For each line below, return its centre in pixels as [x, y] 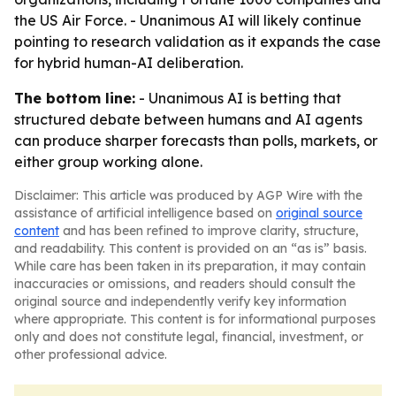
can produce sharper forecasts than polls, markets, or [196, 141]
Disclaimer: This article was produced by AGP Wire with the [188, 195]
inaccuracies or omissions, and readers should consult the [185, 284]
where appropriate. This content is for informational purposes [195, 319]
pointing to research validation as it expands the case [198, 42]
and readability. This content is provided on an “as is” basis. [190, 248]
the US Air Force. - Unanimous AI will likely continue [188, 20]
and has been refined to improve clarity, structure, [209, 231]
